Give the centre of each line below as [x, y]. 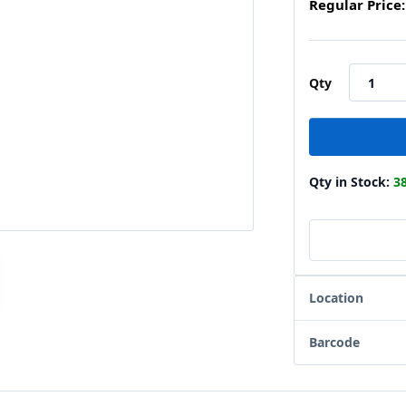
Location [336, 298]
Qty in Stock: [351, 182]
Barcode [334, 342]
